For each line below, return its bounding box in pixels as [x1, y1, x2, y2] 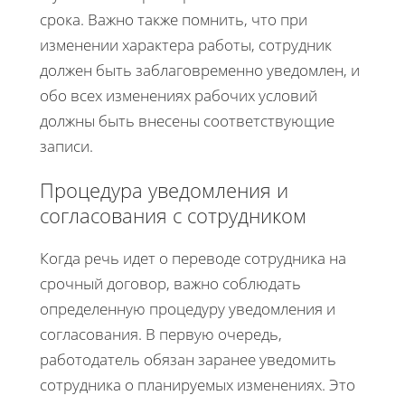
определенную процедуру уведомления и [40, 298, 335, 320]
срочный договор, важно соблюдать [40, 273, 301, 295]
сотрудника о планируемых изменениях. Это [40, 374, 355, 396]
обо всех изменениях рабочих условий [40, 85, 317, 107]
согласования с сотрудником [40, 202, 306, 230]
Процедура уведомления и [40, 176, 288, 204]
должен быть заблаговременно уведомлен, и [40, 60, 360, 81]
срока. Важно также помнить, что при [40, 9, 307, 31]
